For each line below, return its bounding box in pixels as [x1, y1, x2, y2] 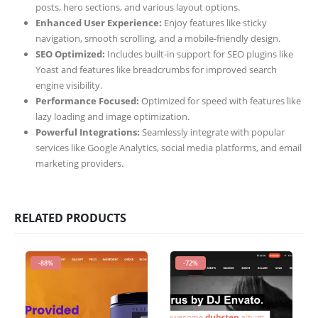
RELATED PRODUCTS [14, 209, 126, 226]
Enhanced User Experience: [35, 16, 162, 29]
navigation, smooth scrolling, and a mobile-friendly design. [35, 31, 280, 45]
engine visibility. [35, 78, 102, 92]
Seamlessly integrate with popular [139, 125, 285, 138]
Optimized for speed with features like [138, 94, 301, 107]
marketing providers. [35, 156, 124, 170]
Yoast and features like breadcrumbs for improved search [35, 62, 277, 76]
